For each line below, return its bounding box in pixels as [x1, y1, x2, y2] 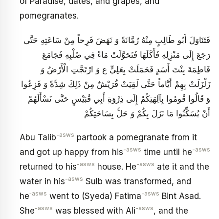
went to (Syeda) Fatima [47, 191, 141, 201]
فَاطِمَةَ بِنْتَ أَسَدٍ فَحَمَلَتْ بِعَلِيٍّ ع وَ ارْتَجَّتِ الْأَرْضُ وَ [41, 64, 210, 74]
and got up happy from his [20, 147, 123, 157]
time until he [141, 147, 192, 157]
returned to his [20, 162, 77, 172]
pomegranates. [20, 11, 79, 21]
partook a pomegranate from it [74, 132, 197, 143]
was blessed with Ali [53, 206, 135, 216]
